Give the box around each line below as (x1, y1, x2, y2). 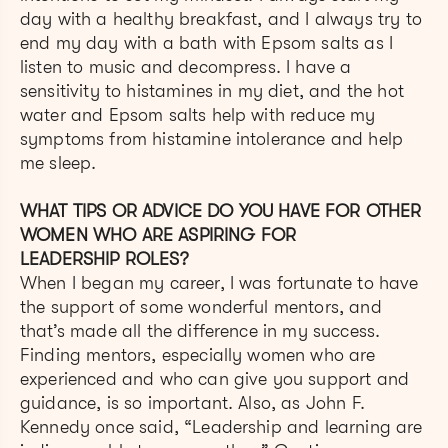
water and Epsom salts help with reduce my (20, 104, 376, 125)
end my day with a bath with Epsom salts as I (20, 32, 394, 53)
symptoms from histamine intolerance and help (20, 128, 404, 149)
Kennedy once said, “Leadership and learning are (20, 416, 423, 437)
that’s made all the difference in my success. (20, 320, 381, 341)
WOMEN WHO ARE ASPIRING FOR (20, 224, 328, 245)
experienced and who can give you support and (20, 368, 410, 389)
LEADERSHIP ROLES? (20, 248, 189, 269)
